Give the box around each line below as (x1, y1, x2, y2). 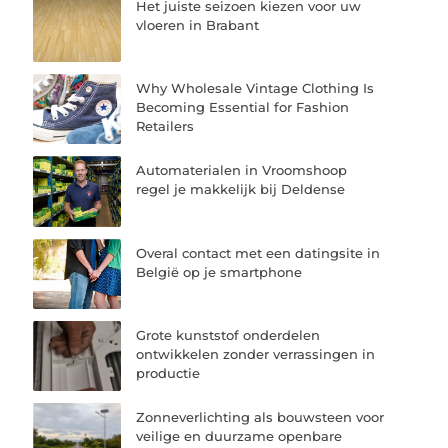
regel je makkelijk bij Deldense (136, 181, 346, 198)
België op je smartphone (136, 263, 303, 280)
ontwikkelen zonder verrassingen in (136, 345, 376, 362)
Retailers (136, 118, 195, 135)
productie (136, 364, 201, 381)
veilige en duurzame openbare (136, 427, 343, 444)
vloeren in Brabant (136, 17, 260, 33)
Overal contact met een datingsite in (136, 244, 381, 261)
